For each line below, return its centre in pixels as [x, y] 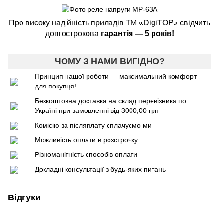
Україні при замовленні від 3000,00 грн [97, 111]
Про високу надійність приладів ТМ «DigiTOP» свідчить [109, 23]
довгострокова [73, 34]
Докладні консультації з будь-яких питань [100, 169]
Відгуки [24, 198]
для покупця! [55, 86]
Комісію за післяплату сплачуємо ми [93, 125]
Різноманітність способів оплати [86, 155]
